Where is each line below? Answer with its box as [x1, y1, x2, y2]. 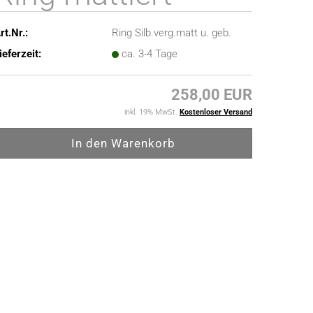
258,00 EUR [171, 86, 252, 103]
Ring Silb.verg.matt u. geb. [112, 26, 232, 39]
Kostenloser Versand [180, 108, 252, 117]
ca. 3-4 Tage [122, 47, 178, 60]
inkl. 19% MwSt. [124, 108, 180, 117]
